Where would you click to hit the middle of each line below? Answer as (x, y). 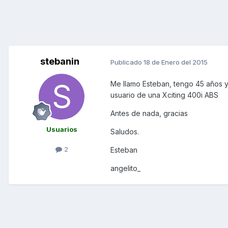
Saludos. (125, 132)
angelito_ (125, 168)
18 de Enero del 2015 (176, 62)
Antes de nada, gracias (149, 113)
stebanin (60, 62)
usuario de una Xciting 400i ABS (164, 95)
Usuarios (62, 130)
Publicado (127, 62)
